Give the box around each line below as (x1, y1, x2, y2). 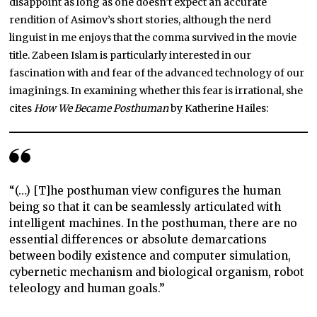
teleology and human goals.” (9, 281, 166, 295)
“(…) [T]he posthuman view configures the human (9, 183, 282, 197)
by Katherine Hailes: (168, 102, 269, 115)
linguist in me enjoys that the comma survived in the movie (9, 31, 297, 45)
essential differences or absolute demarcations (9, 232, 267, 246)
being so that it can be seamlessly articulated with (9, 200, 282, 214)
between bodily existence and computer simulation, (9, 248, 292, 263)
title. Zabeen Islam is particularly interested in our (9, 49, 252, 62)
